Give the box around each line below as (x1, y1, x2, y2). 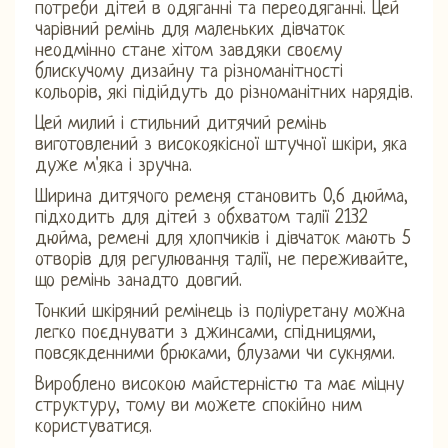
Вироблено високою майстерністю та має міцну (35, 374, 404, 396)
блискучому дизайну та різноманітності (35, 61, 343, 83)
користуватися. (35, 416, 152, 438)
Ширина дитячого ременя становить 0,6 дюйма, (35, 186, 408, 208)
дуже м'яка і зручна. (35, 155, 192, 177)
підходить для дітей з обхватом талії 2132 (35, 207, 368, 229)
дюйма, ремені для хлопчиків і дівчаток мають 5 (35, 228, 411, 250)
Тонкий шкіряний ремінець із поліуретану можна (35, 301, 405, 323)
